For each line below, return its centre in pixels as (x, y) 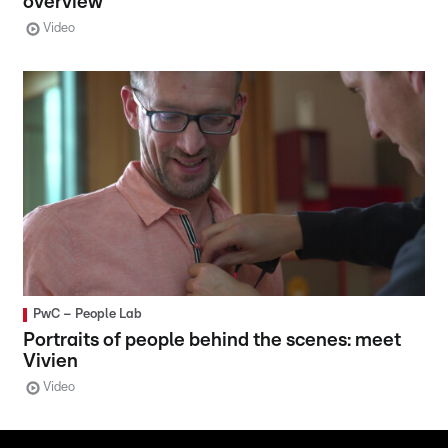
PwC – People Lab (88, 315)
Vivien (51, 362)
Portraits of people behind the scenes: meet (212, 341)
